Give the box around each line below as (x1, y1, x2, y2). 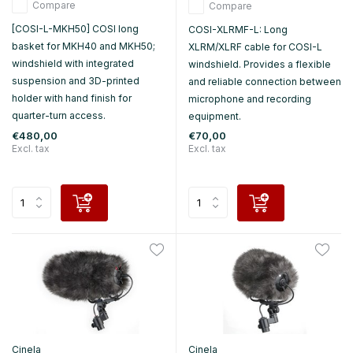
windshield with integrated (12, 58, 134, 70)
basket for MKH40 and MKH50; (12, 40, 155, 53)
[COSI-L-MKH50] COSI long (12, 23, 139, 35)
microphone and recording (188, 92, 311, 105)
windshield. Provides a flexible (188, 58, 331, 70)
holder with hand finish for (12, 92, 132, 105)
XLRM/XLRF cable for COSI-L (188, 40, 322, 53)
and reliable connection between (188, 75, 341, 87)
